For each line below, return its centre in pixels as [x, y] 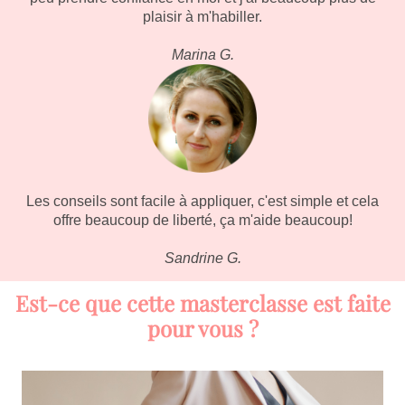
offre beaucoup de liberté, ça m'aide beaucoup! [202, 220]
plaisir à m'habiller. [202, 17]
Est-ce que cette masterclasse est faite [202, 303]
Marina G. [202, 55]
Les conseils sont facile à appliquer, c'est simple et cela [202, 201]
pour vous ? [202, 328]
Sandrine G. [202, 258]
